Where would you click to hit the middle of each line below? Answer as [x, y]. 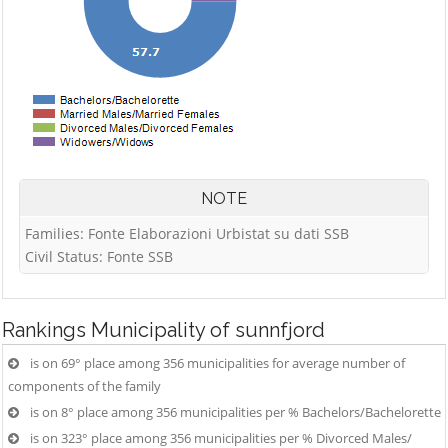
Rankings [46, 330]
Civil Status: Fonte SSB [99, 256]
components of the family [84, 386]
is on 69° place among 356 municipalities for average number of [217, 363]
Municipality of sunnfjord [208, 330]
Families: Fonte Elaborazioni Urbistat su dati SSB [187, 233]
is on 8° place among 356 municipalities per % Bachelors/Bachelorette [235, 412]
